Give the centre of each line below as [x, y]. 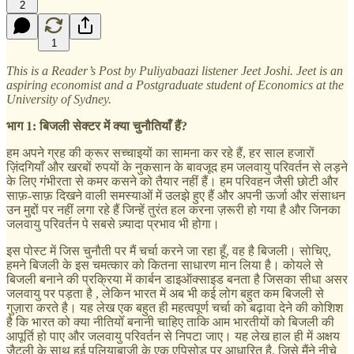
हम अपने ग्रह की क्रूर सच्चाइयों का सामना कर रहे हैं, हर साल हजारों [160, 153]
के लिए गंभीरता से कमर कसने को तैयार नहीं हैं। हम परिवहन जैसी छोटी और [172, 181]
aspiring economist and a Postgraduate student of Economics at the [175, 85]
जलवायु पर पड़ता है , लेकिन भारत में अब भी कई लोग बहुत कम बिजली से [165, 293]
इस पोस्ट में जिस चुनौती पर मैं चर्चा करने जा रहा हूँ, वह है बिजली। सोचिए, [169, 250]
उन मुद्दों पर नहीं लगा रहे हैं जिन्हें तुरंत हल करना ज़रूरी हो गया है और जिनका [173, 209]
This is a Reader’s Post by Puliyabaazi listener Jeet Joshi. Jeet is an [175, 70]
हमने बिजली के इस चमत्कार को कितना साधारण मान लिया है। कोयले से [165, 265]
